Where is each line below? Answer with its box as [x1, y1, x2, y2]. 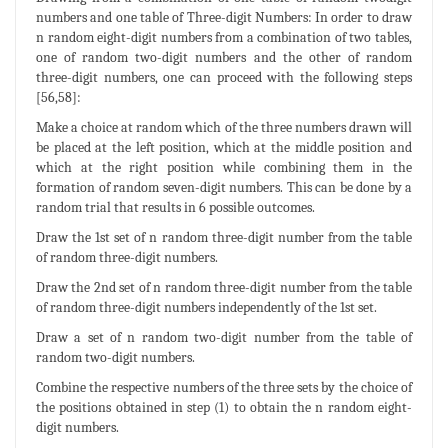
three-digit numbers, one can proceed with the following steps [36, 68, 412, 86]
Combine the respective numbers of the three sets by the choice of [36, 378, 412, 396]
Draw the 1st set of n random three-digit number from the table [36, 228, 412, 246]
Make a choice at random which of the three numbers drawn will [36, 118, 412, 136]
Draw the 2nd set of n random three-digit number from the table [36, 278, 412, 296]
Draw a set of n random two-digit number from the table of [36, 328, 412, 346]
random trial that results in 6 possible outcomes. [36, 198, 315, 216]
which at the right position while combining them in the [36, 158, 412, 176]
